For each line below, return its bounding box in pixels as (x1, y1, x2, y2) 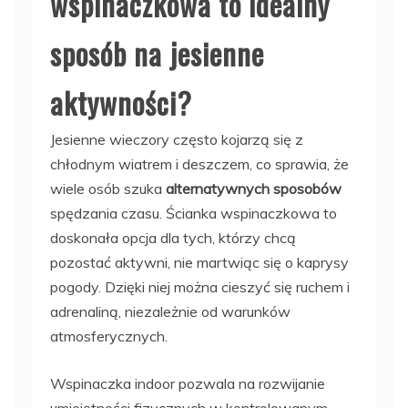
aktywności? (50, 80, 192, 124)
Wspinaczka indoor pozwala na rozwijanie (50, 373, 325, 393)
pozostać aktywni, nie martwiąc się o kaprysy (50, 252, 349, 271)
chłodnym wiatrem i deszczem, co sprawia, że (50, 154, 349, 173)
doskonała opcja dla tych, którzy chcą (50, 228, 296, 247)
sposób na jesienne (50, 31, 264, 75)
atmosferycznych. (50, 326, 168, 345)
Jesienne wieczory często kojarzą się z (50, 129, 303, 148)
